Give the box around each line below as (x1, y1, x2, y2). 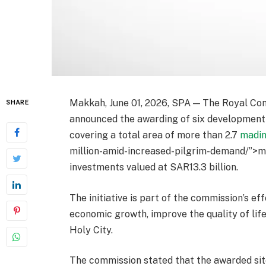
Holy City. (69, 224, 113, 236)
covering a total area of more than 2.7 (69, 129, 240, 141)
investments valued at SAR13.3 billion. (69, 161, 239, 173)
